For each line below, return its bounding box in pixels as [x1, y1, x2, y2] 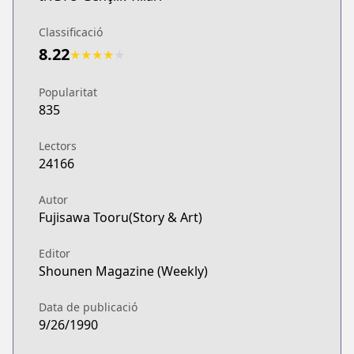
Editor [39, 246, 70, 261]
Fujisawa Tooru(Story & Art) [39, 209, 202, 226]
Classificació [39, 24, 103, 40]
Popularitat [39, 85, 97, 100]
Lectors [39, 138, 77, 153]
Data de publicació [39, 299, 137, 314]
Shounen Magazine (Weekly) [39, 262, 208, 280]
